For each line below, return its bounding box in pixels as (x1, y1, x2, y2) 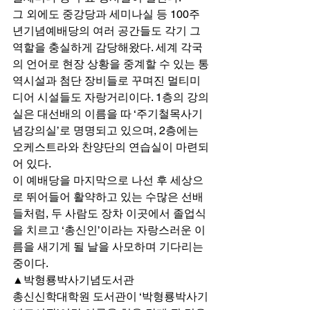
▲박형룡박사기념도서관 (12, 273, 137, 287)
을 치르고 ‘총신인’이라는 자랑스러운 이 (12, 224, 206, 237)
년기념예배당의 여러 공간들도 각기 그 (12, 24, 203, 38)
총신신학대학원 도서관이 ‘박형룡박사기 (12, 290, 208, 304)
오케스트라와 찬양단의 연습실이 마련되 (12, 140, 209, 154)
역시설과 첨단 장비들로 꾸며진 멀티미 (12, 74, 201, 88)
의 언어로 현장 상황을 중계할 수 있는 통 (12, 57, 209, 71)
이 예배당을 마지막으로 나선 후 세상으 (12, 174, 203, 188)
